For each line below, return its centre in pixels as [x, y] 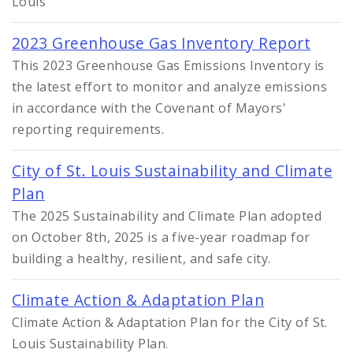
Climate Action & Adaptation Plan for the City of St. [170, 323]
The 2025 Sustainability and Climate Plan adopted [167, 216]
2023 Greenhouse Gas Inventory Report [162, 43]
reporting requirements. [88, 130]
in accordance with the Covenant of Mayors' [149, 108]
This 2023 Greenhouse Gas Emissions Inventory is [168, 66]
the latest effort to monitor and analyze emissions [170, 87]
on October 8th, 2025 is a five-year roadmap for [161, 238]
